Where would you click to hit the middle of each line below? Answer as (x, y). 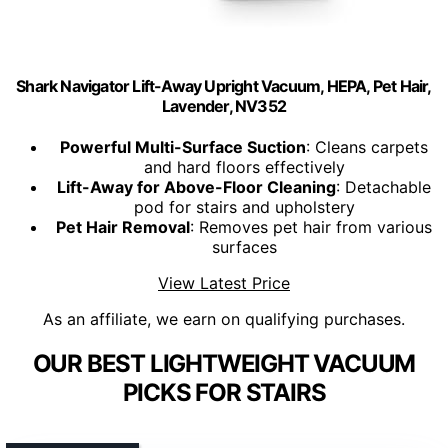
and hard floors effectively (244, 167)
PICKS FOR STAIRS (224, 393)
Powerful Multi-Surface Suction (183, 147)
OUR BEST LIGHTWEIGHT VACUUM (224, 364)
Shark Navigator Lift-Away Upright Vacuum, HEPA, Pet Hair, (224, 86)
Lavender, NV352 (224, 106)
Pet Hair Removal (123, 227)
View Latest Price (224, 283)
